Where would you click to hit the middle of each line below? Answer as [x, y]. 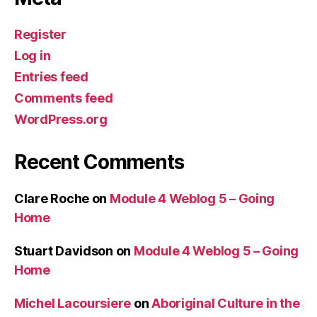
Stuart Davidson [64, 250]
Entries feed [51, 76]
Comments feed [64, 98]
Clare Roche [52, 198]
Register [40, 34]
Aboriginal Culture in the [226, 303]
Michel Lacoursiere [73, 303]
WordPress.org [61, 119]
